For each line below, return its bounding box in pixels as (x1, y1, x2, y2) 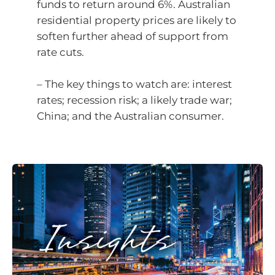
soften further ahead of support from (37, 30, 228, 42)
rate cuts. (37, 46, 84, 58)
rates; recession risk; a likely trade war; (37, 93, 232, 106)
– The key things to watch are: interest (37, 77, 232, 90)
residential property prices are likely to (37, 14, 236, 26)
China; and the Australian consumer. (37, 109, 224, 122)
